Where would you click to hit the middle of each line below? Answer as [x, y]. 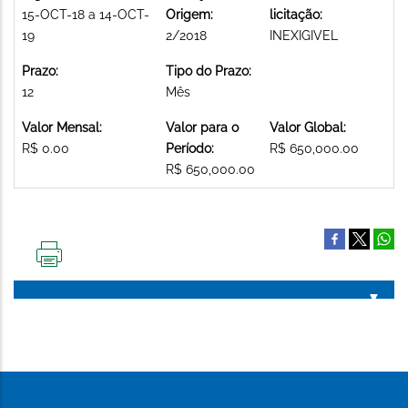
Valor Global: [308, 127]
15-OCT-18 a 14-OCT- [86, 14]
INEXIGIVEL [304, 35]
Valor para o [202, 127]
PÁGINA [72, 303]
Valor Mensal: [62, 127]
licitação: [296, 14]
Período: [190, 148]
